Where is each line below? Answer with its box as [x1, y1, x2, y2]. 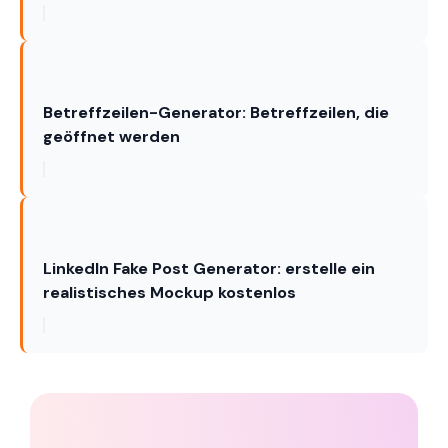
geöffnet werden [43, 126, 180, 147]
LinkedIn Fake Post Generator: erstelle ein [43, 258, 375, 279]
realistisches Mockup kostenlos [43, 282, 296, 303]
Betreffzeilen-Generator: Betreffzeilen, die [43, 102, 389, 123]
